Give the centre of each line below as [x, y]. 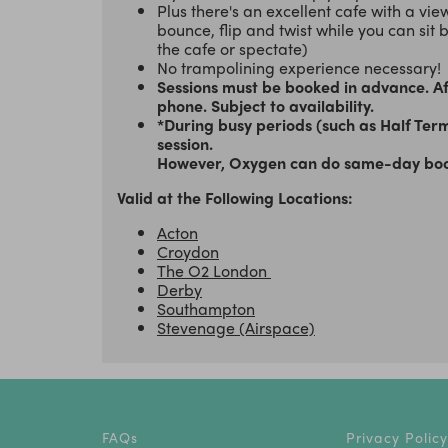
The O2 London [214, 271]
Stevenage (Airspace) [236, 328]
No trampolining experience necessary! [299, 68]
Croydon [188, 252]
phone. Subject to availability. [265, 106]
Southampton [206, 309]
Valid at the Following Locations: [237, 198]
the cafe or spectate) [232, 49]
